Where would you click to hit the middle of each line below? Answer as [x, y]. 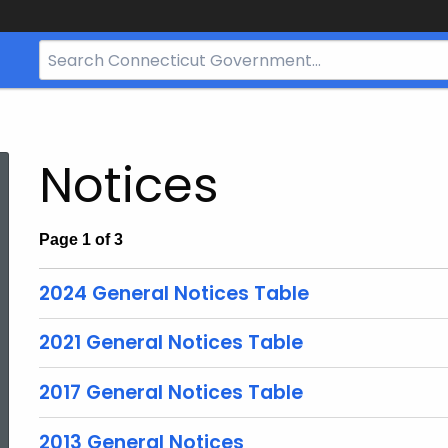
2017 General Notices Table [171, 392]
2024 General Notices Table [174, 293]
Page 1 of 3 [81, 239]
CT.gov [62, 127]
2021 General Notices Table [171, 343]
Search [62, 52]
